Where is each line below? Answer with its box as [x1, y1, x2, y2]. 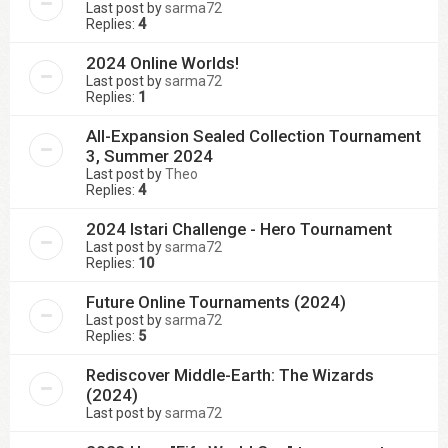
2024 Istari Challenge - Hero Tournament [86, 219, 392, 239]
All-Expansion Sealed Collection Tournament [86, 126, 421, 146]
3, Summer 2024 [86, 146, 213, 166]
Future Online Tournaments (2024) [86, 292, 346, 312]
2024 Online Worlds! [86, 53, 239, 73]
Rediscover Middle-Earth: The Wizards [86, 365, 374, 385]
